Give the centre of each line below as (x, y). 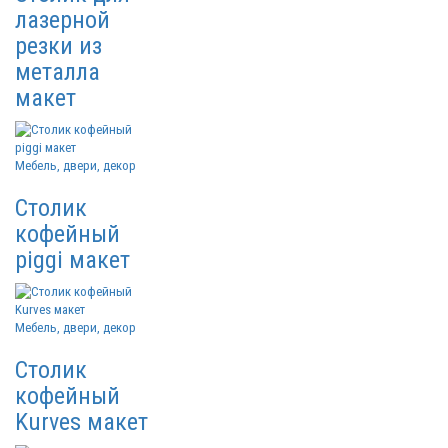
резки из (58, 46)
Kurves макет (81, 422)
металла (57, 72)
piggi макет (72, 260)
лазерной (62, 20)
